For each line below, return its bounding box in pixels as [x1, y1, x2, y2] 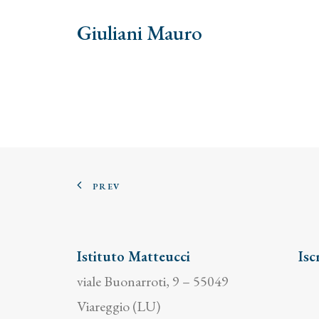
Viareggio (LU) [77, 297, 160, 315]
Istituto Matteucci [77, 247, 190, 266]
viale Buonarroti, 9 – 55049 [77, 272, 229, 291]
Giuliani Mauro [77, 19, 202, 46]
